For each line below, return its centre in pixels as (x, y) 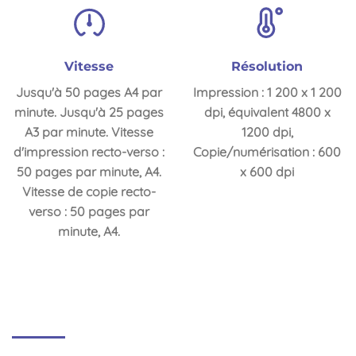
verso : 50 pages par (89, 212)
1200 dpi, (267, 132)
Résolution (267, 67)
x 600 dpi (267, 172)
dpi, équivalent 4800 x (267, 112)
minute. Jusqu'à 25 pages (89, 112)
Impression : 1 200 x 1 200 (267, 93)
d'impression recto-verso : (89, 152)
